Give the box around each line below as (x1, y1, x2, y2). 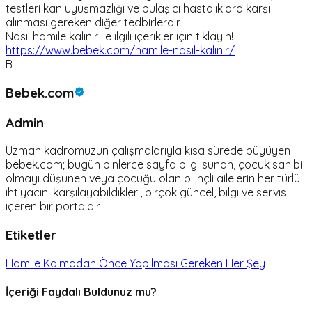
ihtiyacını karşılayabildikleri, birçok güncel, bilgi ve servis (6, 185, 286, 200)
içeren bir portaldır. (6, 199, 101, 214)
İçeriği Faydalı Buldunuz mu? (6, 284, 157, 299)
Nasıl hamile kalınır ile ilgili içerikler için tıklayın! (6, 29, 233, 44)
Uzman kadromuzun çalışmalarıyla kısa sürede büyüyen (6, 143, 290, 158)
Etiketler (6, 226, 56, 243)
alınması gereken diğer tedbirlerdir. (6, 15, 181, 30)
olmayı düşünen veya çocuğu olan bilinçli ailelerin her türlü (6, 171, 300, 186)
